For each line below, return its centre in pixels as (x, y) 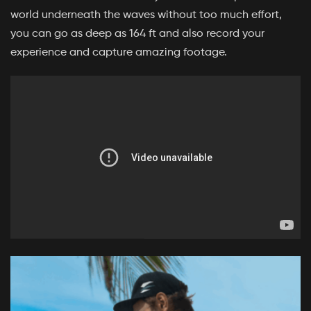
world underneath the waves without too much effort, (146, 15)
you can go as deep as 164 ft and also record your (137, 34)
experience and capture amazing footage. (119, 52)
